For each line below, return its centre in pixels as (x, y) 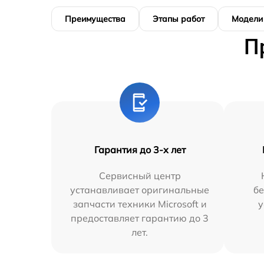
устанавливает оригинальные (140, 189)
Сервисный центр (140, 175)
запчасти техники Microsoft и (140, 204)
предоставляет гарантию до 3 (140, 218)
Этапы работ (179, 19)
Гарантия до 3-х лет (140, 149)
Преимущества (95, 19)
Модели (247, 19)
